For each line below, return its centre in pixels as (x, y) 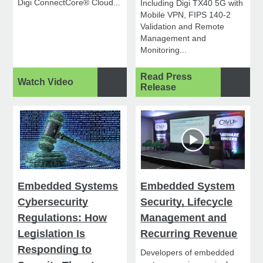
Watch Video (46, 82)
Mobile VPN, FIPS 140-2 (186, 15)
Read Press (166, 77)
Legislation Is (52, 234)
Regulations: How (63, 218)
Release (159, 87)
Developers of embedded (188, 253)
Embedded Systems (68, 186)
